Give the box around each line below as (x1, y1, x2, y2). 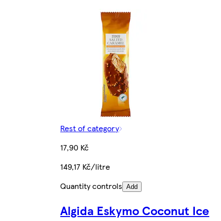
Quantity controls (60, 180, 123, 192)
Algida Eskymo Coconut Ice (60, 202, 210, 219)
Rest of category (60, 122, 119, 134)
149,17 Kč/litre (60, 161, 110, 173)
